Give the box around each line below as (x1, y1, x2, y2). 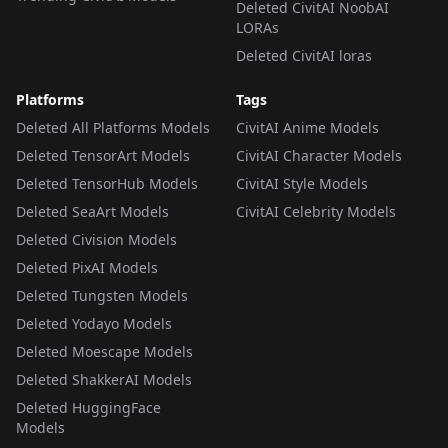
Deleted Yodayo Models (16, 314, 172, 333)
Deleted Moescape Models (16, 342, 193, 361)
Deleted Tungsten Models (16, 286, 188, 305)
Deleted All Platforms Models (16, 118, 210, 137)
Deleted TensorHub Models (16, 174, 198, 193)
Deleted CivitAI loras (236, 46, 372, 65)
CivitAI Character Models (236, 146, 402, 165)
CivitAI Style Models (236, 174, 368, 193)
